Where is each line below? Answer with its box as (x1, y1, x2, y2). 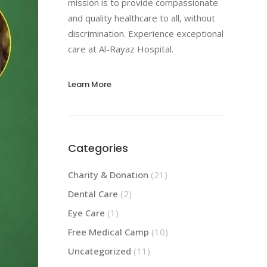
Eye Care (67, 206, 105, 219)
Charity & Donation (67, 168, 148, 181)
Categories (67, 140, 128, 156)
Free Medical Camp (67, 225, 149, 238)
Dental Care (67, 187, 118, 200)
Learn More (67, 78, 111, 90)
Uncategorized (67, 244, 131, 257)
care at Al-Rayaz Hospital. (67, 42, 173, 55)
